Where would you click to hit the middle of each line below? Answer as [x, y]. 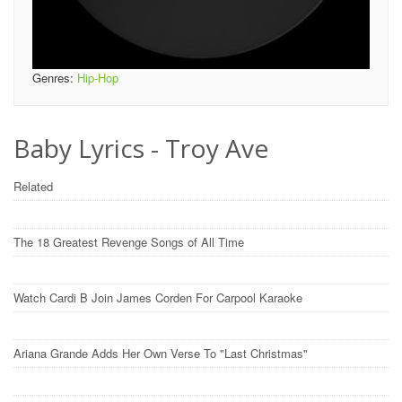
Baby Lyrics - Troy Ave [141, 148]
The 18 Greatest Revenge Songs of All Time [131, 242]
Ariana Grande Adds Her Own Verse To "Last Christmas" [162, 353]
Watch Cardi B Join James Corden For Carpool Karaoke [160, 297]
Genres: [55, 78]
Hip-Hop [98, 78]
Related [35, 186]
